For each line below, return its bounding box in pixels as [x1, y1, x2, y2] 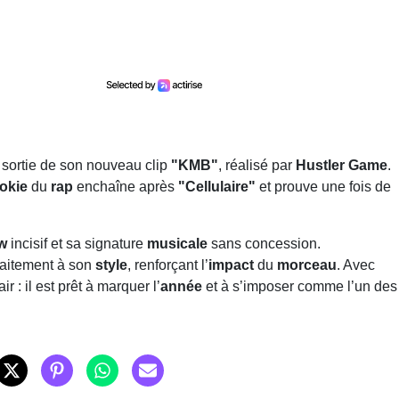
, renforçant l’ [127, 256, 208, 273]
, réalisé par [218, 157, 296, 173]
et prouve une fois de [256, 178, 391, 194]
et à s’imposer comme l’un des [202, 278, 397, 294]
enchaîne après [73, 178, 178, 194]
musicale [147, 235, 208, 251]
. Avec [337, 256, 375, 273]
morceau [277, 256, 337, 273]
